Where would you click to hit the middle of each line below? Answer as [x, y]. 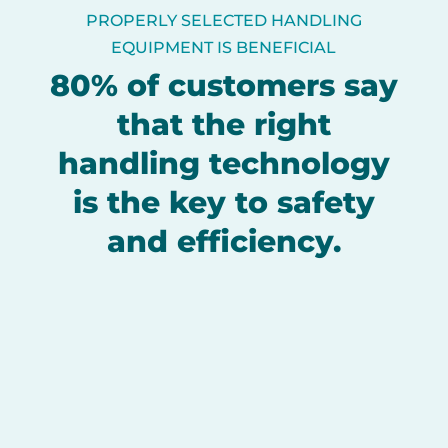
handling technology [223, 163]
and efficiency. [223, 241]
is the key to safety [223, 202]
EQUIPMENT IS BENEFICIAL [224, 47]
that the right [223, 124]
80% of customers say [223, 85]
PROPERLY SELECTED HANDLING [223, 20]
